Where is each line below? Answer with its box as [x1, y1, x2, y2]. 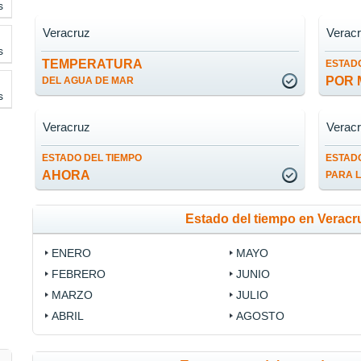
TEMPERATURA [42, 57, 143, 71]
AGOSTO [235, 309, 284, 322]
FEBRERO [52, 268, 106, 280]
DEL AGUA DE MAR [42, 75, 135, 86]
